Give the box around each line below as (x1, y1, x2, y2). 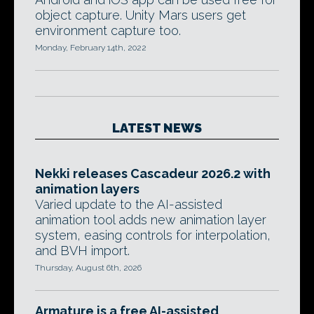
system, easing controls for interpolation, (35, 228, 271, 243)
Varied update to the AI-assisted (35, 197, 222, 212)
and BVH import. (35, 243, 130, 258)
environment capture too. (35, 23, 181, 38)
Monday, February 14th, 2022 (35, 43, 146, 53)
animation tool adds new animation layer (35, 212, 266, 227)
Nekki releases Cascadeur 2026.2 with (35, 166, 271, 181)
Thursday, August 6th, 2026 (35, 263, 142, 273)
